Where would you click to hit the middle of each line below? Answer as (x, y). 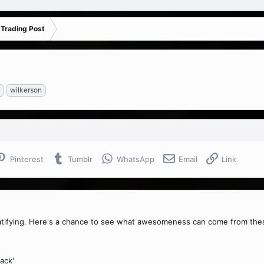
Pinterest (27, 159)
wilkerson (26, 90)
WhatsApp (136, 159)
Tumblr (80, 159)
